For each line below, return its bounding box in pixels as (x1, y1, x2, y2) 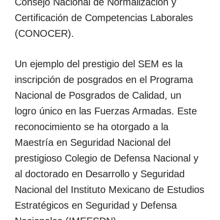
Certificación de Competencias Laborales (15, 12, 193, 23)
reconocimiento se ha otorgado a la (15, 121, 168, 132)
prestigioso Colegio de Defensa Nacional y (15, 152, 198, 164)
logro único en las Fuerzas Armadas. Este (15, 105, 197, 116)
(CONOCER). (15, 27, 74, 39)
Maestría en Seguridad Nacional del (15, 137, 170, 148)
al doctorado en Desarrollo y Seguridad (15, 168, 185, 179)
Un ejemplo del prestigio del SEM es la (15, 58, 183, 69)
